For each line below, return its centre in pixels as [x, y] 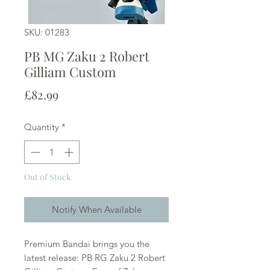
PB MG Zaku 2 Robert [87, 56]
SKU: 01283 [47, 33]
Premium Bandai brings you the [87, 243]
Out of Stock [48, 177]
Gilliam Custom [70, 72]
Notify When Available [96, 209]
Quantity [42, 127]
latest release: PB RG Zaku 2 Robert [95, 257]
